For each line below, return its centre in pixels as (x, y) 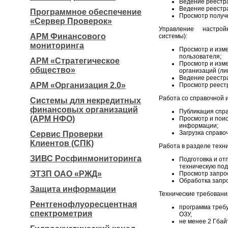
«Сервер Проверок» (71, 21)
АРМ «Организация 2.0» (78, 85)
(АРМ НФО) (52, 119)
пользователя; (200, 56)
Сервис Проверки (66, 134)
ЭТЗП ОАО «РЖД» (66, 174)
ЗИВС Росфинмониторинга (86, 159)
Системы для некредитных (85, 101)
